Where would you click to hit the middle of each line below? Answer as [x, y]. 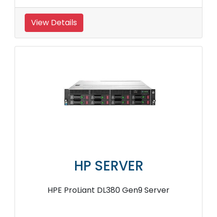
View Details [54, 23]
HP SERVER [108, 166]
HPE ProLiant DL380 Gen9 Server [108, 190]
